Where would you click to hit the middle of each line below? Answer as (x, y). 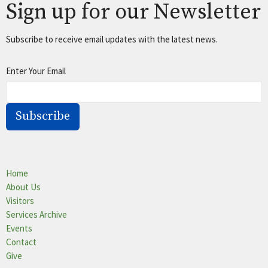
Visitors (20, 200)
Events (19, 228)
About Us (23, 187)
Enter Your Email (36, 71)
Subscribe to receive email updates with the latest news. (112, 39)
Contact (21, 242)
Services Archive (36, 214)
